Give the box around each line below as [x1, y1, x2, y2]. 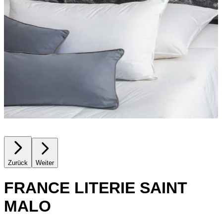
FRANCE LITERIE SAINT [4, 178, 187, 197]
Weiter [36, 159, 54, 167]
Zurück [8, 159, 28, 167]
